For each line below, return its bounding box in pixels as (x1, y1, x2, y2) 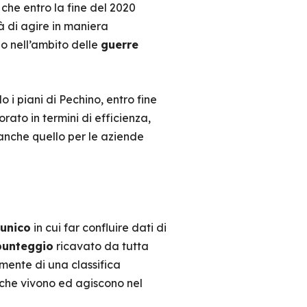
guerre (100, 38, 138, 51)
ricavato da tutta (53, 239, 149, 253)
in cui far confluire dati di (30, 221, 167, 234)
